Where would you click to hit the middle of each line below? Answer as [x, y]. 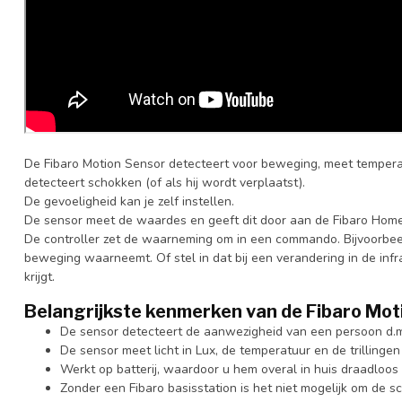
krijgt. [39, 276]
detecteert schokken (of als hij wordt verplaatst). [165, 182]
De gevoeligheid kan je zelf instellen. [129, 201]
